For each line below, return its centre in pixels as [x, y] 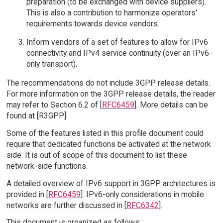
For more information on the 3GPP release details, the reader [111, 94]
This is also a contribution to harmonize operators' [111, 12]
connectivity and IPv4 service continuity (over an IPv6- [119, 53]
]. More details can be [171, 105]
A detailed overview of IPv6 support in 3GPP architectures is [111, 183]
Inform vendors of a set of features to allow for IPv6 [117, 42]
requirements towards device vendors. [93, 23]
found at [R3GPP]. [37, 115]
